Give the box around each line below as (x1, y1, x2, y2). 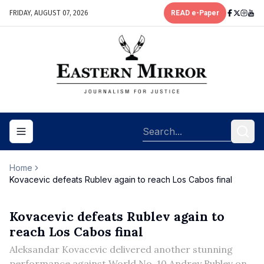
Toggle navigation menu (20, 131, 121, 141)
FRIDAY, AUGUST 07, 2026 (9, 9, 88, 17)
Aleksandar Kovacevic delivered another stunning (9, 243, 233, 255)
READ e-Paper (171, 9, 219, 17)
